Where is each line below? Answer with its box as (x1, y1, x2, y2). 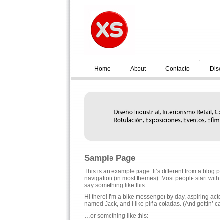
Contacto (165, 65, 190, 72)
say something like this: (84, 182, 146, 189)
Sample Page (84, 153, 135, 163)
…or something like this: (84, 212, 148, 219)
